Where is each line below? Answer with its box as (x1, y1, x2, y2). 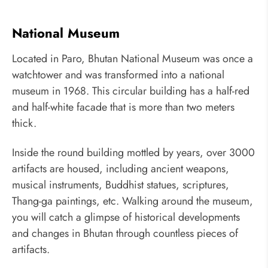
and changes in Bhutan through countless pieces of (12, 226, 238, 242)
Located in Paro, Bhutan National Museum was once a (12, 50, 253, 66)
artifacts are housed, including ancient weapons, (12, 161, 229, 177)
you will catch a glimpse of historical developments (12, 209, 240, 226)
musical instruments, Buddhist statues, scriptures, (12, 177, 229, 193)
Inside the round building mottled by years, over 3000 (12, 145, 255, 161)
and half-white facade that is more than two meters (12, 99, 234, 115)
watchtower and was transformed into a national (12, 66, 224, 83)
